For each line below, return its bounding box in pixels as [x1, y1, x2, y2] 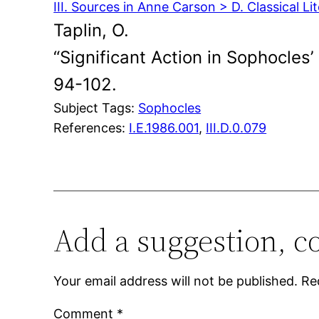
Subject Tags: [53, 100, 139, 116]
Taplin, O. [53, 20, 130, 41]
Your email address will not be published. [53, 273, 298, 289]
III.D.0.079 [206, 120, 267, 136]
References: [53, 120, 130, 136]
